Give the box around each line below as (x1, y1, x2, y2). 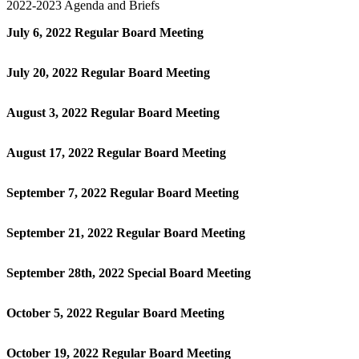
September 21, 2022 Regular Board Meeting (6, 225, 245, 240)
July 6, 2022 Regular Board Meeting (6, 25, 204, 39)
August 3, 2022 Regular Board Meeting (6, 105, 220, 119)
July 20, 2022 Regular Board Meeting (6, 65, 210, 79)
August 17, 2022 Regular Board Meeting (6, 145, 226, 159)
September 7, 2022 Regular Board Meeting (6, 185, 239, 200)
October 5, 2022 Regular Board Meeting (6, 305, 224, 320)
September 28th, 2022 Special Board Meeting (6, 265, 251, 280)
